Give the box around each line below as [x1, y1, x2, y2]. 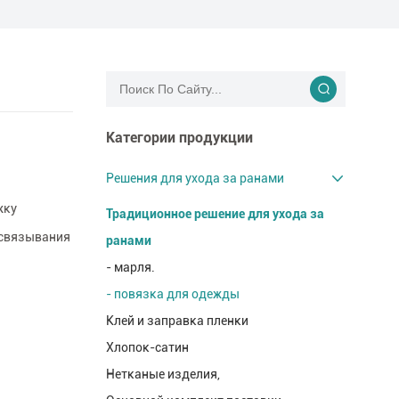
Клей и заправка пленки [105, 313, 248, 329]
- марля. [105, 260, 155, 275]
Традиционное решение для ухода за [105, 207, 324, 222]
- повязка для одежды [105, 287, 240, 302]
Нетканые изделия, [105, 367, 220, 382]
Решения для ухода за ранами [105, 171, 284, 186]
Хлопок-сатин [105, 340, 189, 355]
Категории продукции [105, 129, 253, 147]
